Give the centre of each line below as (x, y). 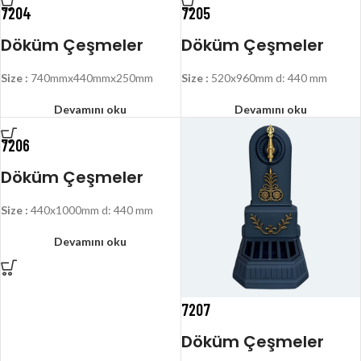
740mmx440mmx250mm (91, 78)
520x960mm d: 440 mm (268, 78)
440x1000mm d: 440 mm (91, 210)
